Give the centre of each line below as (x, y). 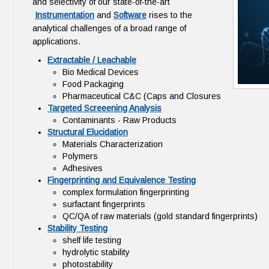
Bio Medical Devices (101, 72)
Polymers (80, 156)
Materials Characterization (113, 144)
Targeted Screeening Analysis (104, 108)
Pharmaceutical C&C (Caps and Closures (142, 96)
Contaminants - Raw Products (119, 120)
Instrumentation (65, 15)
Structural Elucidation (88, 132)
